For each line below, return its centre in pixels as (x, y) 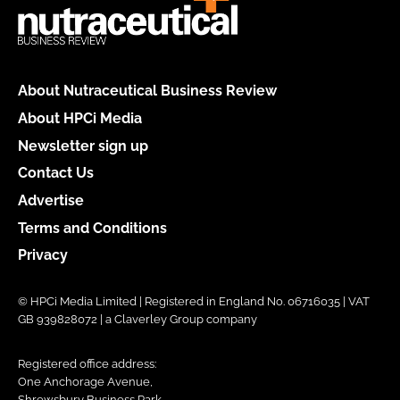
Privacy (43, 255)
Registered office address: (87, 364)
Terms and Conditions (92, 228)
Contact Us (56, 173)
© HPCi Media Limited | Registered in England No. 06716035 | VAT (194, 302)
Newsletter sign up (83, 146)
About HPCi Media (80, 118)
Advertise (51, 200)
